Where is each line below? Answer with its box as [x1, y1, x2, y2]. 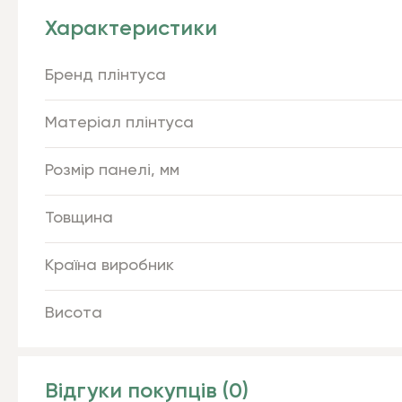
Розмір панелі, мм [45, 162, 179, 179]
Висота [45, 305, 102, 321]
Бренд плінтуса [45, 67, 166, 83]
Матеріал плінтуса [45, 115, 194, 131]
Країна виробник [45, 258, 174, 274]
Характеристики [45, 18, 217, 39]
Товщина [45, 210, 113, 226]
